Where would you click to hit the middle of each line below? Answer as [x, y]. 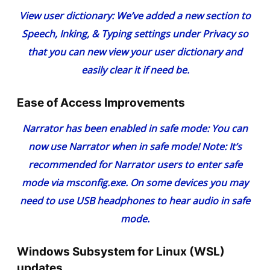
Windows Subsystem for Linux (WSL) [121, 252]
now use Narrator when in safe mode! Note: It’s [135, 147]
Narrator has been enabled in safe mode [115, 129]
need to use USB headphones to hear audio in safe [135, 201]
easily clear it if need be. [135, 70]
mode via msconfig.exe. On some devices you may [135, 183]
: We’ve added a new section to [181, 16]
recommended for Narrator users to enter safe [135, 165]
